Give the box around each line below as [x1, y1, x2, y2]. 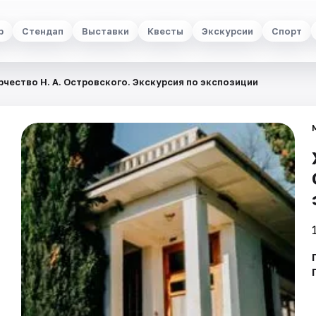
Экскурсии [202, 25, 253, 37]
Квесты [147, 25, 183, 37]
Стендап [22, 25, 63, 37]
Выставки [82, 25, 129, 37]
